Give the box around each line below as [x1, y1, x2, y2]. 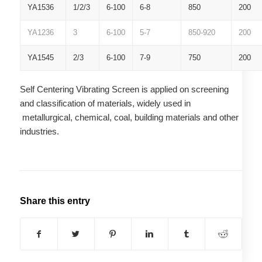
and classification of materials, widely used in [19, 98, 191, 108]
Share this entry [19, 195, 90, 206]
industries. [19, 126, 59, 136]
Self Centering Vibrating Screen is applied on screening [19, 84, 229, 94]
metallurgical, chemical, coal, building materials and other [19, 112, 239, 122]
